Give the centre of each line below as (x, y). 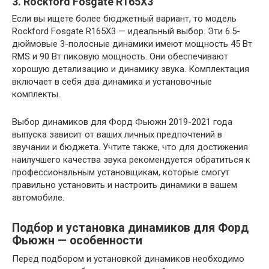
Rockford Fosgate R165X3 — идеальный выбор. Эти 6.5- (126, 31)
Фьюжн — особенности (77, 240)
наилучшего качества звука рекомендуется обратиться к (131, 159)
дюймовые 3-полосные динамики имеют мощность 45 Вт (132, 44)
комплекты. (36, 94)
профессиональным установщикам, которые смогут (121, 172)
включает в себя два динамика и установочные (112, 81)
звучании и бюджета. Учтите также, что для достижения (130, 147)
